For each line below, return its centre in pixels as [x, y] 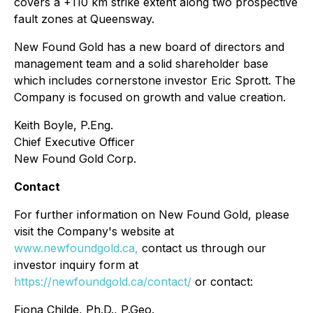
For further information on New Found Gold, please [152, 214]
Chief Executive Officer [74, 142]
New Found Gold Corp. [75, 159]
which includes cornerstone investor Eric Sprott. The [155, 80]
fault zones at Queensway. [84, 19]
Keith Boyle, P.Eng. [64, 125]
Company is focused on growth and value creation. [150, 97]
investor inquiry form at [76, 265]
